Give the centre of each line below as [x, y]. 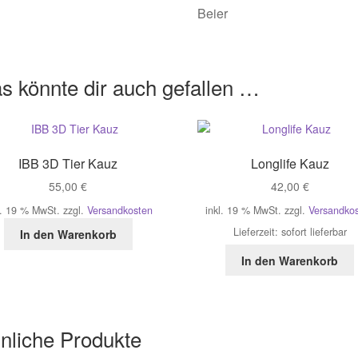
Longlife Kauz [290, 163]
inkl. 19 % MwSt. [244, 211]
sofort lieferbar [314, 231]
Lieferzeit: [257, 231]
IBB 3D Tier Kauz [68, 163]
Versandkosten [119, 211]
